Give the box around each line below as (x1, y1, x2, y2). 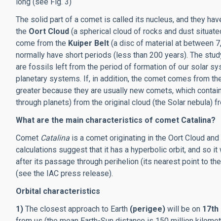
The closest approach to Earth (25, 204, 128, 214)
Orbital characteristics (16, 186, 100, 196)
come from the (16, 38, 68, 48)
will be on (167, 204, 200, 214)
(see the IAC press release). (16, 169, 113, 178)
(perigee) (128, 204, 167, 214)
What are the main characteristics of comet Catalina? (16, 115, 216, 125)
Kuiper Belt (68, 38, 111, 48)
